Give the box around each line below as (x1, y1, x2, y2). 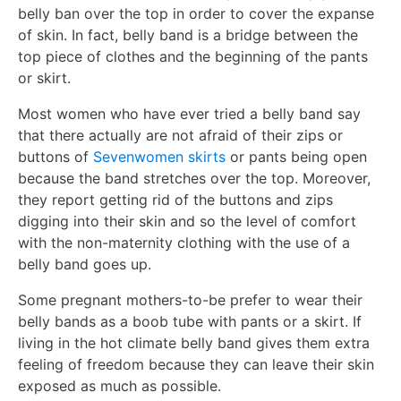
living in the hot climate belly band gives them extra (18, 333, 370, 352)
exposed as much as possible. (18, 376, 221, 395)
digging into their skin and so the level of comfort (18, 211, 356, 230)
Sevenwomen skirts (93, 147, 226, 166)
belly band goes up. (18, 254, 151, 273)
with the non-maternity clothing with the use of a (18, 233, 350, 252)
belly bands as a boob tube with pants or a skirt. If (18, 311, 362, 330)
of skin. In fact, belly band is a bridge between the (18, 25, 358, 44)
